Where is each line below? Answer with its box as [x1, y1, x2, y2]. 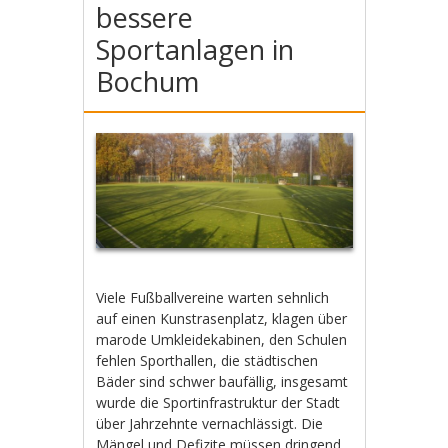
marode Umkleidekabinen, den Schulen [96, 329, 348, 349]
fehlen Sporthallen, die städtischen [96, 350, 319, 370]
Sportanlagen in [96, 31, 295, 68]
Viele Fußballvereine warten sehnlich [96, 287, 330, 307]
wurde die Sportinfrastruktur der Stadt [96, 392, 341, 412]
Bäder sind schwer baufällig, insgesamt [96, 371, 349, 391]
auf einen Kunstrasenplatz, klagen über [96, 308, 348, 328]
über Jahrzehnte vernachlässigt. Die [96, 413, 324, 433]
